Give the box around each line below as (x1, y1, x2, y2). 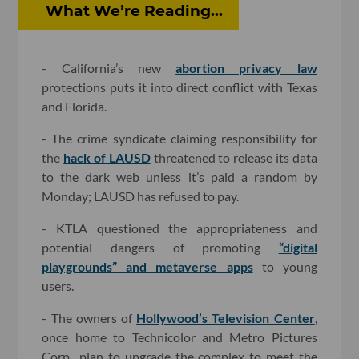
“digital (278, 240, 317, 256)
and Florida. (42, 99, 107, 115)
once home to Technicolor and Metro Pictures (42, 329, 317, 345)
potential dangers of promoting (42, 240, 279, 256)
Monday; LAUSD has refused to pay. (42, 188, 240, 204)
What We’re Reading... (46, 2, 224, 21)
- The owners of (42, 310, 137, 326)
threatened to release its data (150, 150, 317, 166)
